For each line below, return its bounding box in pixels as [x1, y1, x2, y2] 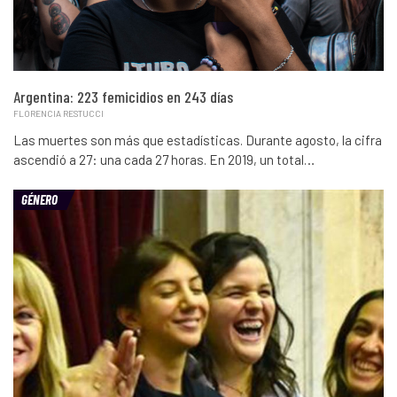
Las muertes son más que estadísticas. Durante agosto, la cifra [13, 132, 382, 149]
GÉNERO [21, 191, 58, 208]
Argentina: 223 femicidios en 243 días [13, 87, 233, 107]
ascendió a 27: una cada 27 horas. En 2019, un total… [13, 152, 315, 168]
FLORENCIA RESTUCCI [13, 108, 104, 120]
